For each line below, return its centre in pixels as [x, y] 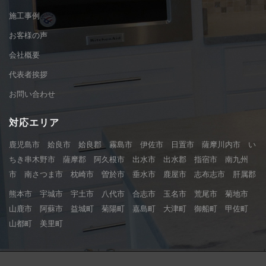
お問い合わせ [32, 94]
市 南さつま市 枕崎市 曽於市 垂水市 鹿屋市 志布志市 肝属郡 [132, 175]
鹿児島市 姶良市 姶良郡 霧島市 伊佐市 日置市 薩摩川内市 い [132, 145]
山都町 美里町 [36, 224]
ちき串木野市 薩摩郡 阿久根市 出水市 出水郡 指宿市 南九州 [129, 160]
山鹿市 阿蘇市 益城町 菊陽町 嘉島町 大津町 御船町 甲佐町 [132, 209]
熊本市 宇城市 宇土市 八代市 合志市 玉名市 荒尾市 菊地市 [132, 194]
